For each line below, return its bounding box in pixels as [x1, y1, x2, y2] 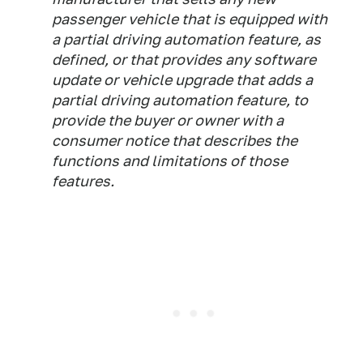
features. [52, 173, 114, 190]
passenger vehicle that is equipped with [52, 11, 327, 28]
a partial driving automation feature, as [52, 31, 321, 49]
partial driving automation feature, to [52, 92, 308, 109]
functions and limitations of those [52, 152, 288, 170]
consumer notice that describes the [52, 132, 297, 150]
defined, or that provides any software [52, 51, 316, 69]
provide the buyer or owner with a [52, 112, 284, 130]
